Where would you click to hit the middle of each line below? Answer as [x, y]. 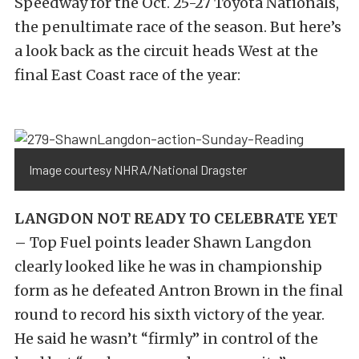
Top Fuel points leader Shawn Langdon [169, 243]
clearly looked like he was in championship [168, 267]
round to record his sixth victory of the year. [169, 315]
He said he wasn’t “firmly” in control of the [166, 339]
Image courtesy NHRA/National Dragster [138, 170]
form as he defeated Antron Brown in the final [179, 291]
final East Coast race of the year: [127, 75]
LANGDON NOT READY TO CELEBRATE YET [176, 219]
